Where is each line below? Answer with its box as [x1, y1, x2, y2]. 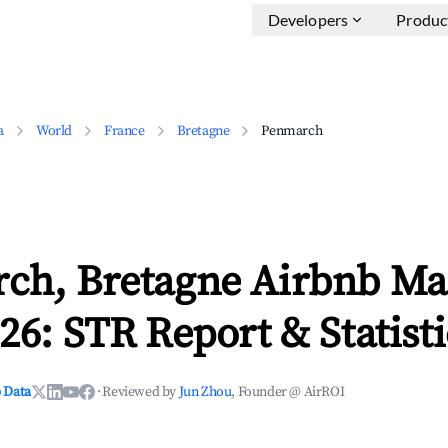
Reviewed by [102, 383, 179, 401]
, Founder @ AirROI [231, 383, 345, 401]
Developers [267, 10, 349, 29]
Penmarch [261, 122, 323, 140]
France [104, 122, 145, 140]
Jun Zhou [178, 383, 232, 401]
